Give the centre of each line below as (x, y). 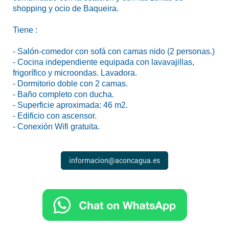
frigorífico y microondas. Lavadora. (75, 73)
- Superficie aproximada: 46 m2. (70, 105)
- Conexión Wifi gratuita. (56, 126)
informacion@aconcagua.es (114, 160)
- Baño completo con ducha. (63, 94)
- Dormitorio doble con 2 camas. (70, 83)
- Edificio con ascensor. (55, 116)
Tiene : (25, 30)
